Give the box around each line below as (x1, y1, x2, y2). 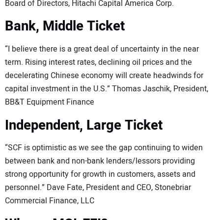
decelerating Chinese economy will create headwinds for (5, 70, 203, 82)
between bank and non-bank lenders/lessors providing (5, 155, 195, 167)
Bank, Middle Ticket (5, 16, 125, 37)
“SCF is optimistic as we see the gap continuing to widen (5, 142, 203, 154)
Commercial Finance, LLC (5, 195, 94, 207)
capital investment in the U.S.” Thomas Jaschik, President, (5, 83, 208, 95)
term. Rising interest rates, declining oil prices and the (5, 56, 192, 69)
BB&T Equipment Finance (5, 96, 94, 109)
